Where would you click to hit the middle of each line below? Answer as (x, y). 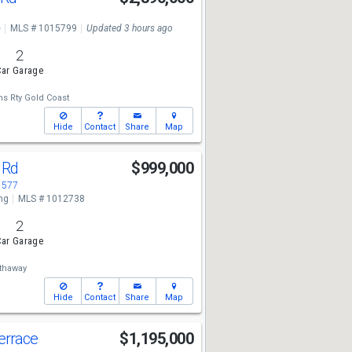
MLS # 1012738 (51, 199)
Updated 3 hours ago (129, 28)
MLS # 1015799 (43, 28)
